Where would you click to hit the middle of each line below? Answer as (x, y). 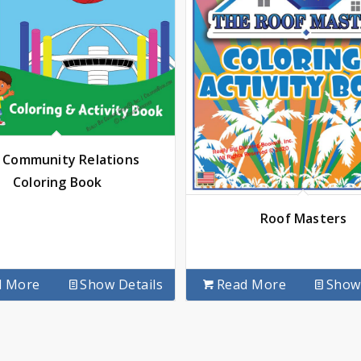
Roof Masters (304, 218)
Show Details (122, 284)
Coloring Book (57, 182)
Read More (251, 284)
